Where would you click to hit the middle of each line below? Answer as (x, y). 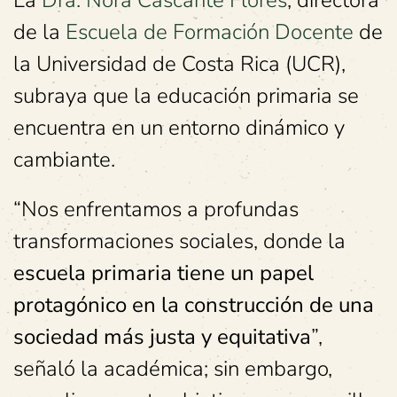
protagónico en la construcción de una (194, 305)
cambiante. (64, 160)
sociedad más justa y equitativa (162, 337)
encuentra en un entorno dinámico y (179, 128)
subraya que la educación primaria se (186, 96)
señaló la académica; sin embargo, (173, 369)
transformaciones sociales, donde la (179, 241)
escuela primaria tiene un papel (163, 273)
